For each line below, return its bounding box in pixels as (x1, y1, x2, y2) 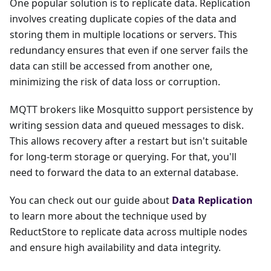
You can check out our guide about (10, 194, 172, 207)
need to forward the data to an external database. (10, 166, 238, 180)
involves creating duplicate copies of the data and (10, 12, 237, 26)
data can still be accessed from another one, (10, 59, 212, 73)
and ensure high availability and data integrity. (10, 241, 221, 255)
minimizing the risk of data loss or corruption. (10, 75, 220, 89)
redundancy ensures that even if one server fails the (10, 44, 248, 57)
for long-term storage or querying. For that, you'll (10, 150, 237, 164)
